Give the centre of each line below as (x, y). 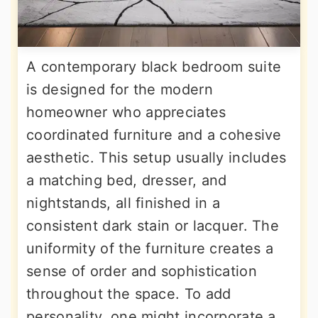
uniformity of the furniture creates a (150, 248)
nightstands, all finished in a (124, 203)
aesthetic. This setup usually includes (157, 158)
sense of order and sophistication (142, 271)
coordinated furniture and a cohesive (154, 135)
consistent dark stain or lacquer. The (153, 226)
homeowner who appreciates (126, 112)
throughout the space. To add (129, 294)
